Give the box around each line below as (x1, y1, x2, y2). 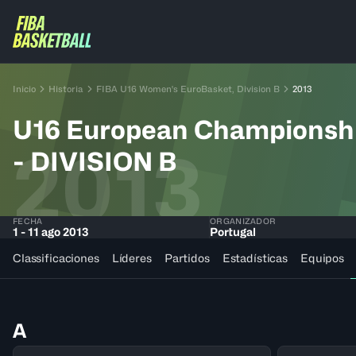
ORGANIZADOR (210, 216, 277, 226)
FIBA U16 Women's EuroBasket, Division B (96, 83, 280, 95)
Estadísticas (222, 251, 288, 265)
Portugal (210, 225, 256, 238)
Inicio (13, 83, 36, 95)
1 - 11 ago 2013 (13, 225, 89, 238)
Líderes (111, 251, 152, 265)
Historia (48, 83, 83, 95)
